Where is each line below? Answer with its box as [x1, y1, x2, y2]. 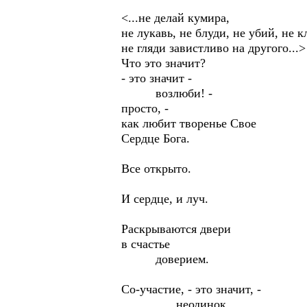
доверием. [121, 252, 260, 266]
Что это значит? [121, 56, 206, 70]
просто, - [121, 101, 169, 115]
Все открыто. [121, 162, 191, 175]
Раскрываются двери [121, 222, 231, 236]
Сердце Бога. [121, 132, 190, 145]
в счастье [121, 237, 221, 251]
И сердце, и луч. [121, 192, 208, 206]
